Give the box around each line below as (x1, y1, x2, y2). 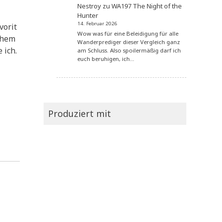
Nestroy (77, 1, 102, 11)
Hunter (77, 11, 99, 20)
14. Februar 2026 (77, 20, 118, 27)
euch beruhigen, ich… (77, 55, 135, 63)
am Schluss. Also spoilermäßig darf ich (77, 47, 181, 55)
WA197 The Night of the (111, 1, 182, 11)
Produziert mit (48, 108, 111, 120)
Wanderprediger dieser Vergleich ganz (77, 38, 180, 46)
